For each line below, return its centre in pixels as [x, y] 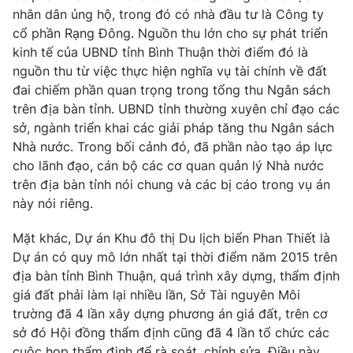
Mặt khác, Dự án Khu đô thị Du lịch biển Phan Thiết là [171, 238]
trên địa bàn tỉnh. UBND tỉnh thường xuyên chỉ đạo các [176, 109]
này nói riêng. [53, 204]
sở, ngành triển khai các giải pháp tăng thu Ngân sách [173, 128]
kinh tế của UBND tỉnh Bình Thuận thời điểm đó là [160, 52]
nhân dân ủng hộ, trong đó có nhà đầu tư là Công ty [168, 15]
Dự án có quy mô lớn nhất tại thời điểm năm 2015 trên [175, 257]
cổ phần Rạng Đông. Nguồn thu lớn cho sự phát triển [170, 33]
